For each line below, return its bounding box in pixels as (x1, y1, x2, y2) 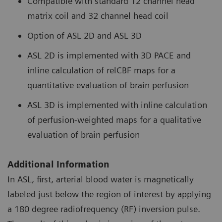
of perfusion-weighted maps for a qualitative (27, 114, 201, 125)
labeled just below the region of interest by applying (7, 189, 211, 200)
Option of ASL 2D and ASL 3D (27, 30, 142, 41)
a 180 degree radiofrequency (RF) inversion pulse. (7, 204, 200, 215)
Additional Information (7, 159, 110, 170)
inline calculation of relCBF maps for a (27, 65, 175, 76)
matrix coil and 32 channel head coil (27, 10, 168, 21)
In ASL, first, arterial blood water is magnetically (7, 174, 194, 185)
